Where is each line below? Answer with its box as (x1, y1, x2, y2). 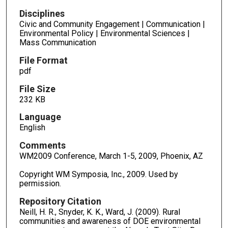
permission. (19, 179, 61, 189)
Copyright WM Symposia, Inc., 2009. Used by (19, 169, 178, 180)
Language (19, 111, 61, 123)
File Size (19, 83, 55, 94)
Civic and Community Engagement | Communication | (19, 19, 205, 29)
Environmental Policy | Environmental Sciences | (19, 28, 190, 38)
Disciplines (19, 8, 65, 19)
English (19, 123, 45, 133)
